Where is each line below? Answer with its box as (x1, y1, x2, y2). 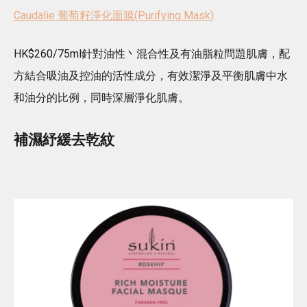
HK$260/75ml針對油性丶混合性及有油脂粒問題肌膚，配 (14, 47, 290, 61)
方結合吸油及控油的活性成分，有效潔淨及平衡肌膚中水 (14, 69, 288, 83)
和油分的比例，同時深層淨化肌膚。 (14, 91, 189, 105)
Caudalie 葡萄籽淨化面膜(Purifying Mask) (14, 9, 214, 23)
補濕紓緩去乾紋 (14, 132, 114, 149)
